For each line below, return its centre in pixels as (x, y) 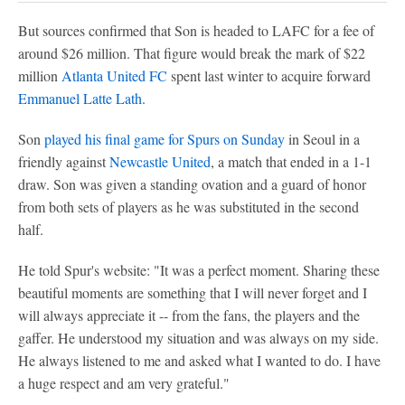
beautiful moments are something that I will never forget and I (193, 292)
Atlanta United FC (114, 75)
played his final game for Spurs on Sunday (165, 139)
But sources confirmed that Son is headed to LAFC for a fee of (196, 30)
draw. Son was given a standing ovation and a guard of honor (192, 184)
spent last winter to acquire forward (269, 75)
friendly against (64, 161)
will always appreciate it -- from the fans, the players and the (189, 315)
